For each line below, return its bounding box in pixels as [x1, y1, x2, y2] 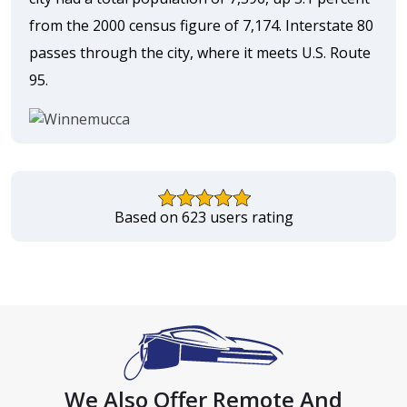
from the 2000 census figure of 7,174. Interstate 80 [29, 15, 373, 35]
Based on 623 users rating [114, 207, 293, 228]
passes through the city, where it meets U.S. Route [29, 42, 371, 63]
